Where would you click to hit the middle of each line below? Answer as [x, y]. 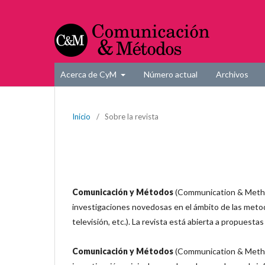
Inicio [81, 117]
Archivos [232, 74]
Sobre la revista [132, 117]
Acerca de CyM [89, 74]
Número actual [170, 74]
